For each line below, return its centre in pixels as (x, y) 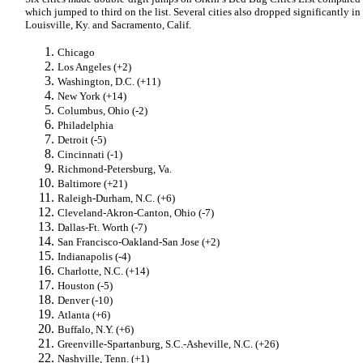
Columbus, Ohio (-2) (102, 111)
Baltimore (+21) (92, 184)
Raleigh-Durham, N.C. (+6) (116, 198)
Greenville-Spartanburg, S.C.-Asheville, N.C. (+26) (168, 344)
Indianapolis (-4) (94, 256)
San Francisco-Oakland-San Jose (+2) (139, 242)
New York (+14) (92, 96)
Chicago (76, 52)
